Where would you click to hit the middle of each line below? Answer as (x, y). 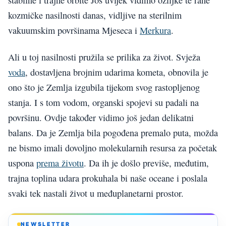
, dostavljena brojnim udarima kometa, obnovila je (117, 72)
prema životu (60, 163)
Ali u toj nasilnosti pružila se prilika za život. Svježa (104, 57)
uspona (22, 163)
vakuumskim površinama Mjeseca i (74, 31)
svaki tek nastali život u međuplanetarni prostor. (96, 193)
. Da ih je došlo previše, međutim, (146, 163)
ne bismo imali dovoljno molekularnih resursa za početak (112, 148)
